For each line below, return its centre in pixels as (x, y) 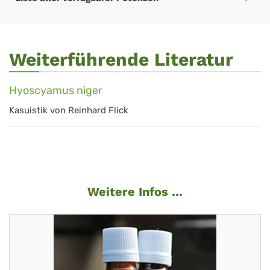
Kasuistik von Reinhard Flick (69, 110)
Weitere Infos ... (135, 192)
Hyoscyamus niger (56, 90)
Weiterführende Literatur (121, 59)
